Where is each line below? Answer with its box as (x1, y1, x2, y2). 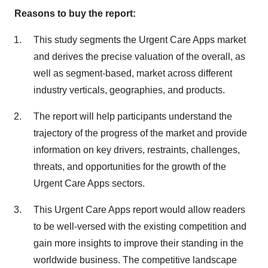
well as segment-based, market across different (33, 68, 232, 78)
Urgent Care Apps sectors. (33, 178, 145, 188)
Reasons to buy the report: (14, 8, 136, 19)
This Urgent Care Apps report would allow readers (33, 205, 245, 215)
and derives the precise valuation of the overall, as (33, 51, 245, 62)
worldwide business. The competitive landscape (33, 255, 237, 265)
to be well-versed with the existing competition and (33, 221, 246, 232)
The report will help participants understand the (33, 111, 232, 121)
